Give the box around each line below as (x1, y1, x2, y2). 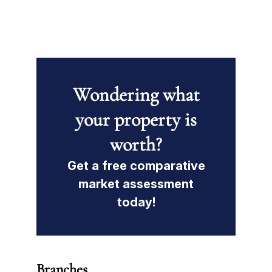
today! (117, 194, 155, 209)
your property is (75, 107, 197, 131)
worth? (110, 132, 162, 156)
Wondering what (72, 82, 200, 106)
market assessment (78, 176, 194, 191)
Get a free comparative (67, 158, 205, 173)
